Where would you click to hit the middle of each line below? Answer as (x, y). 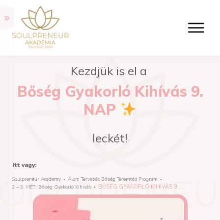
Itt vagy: (24, 165)
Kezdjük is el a (110, 71)
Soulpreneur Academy (36, 179)
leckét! (110, 138)
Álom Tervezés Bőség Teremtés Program (113, 179)
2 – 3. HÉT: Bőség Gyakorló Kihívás (52, 187)
